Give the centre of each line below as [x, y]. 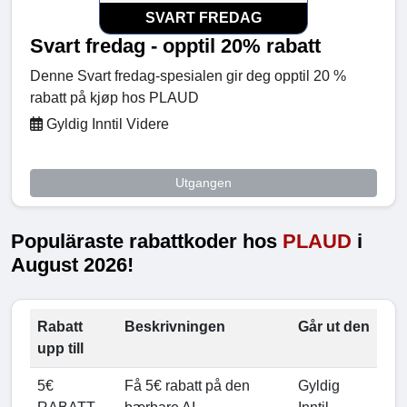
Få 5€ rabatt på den [187, 386]
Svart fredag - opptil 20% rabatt [175, 46]
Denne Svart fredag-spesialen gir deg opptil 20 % [188, 76]
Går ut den [334, 327]
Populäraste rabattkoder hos [147, 242]
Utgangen [203, 183]
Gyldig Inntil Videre [106, 124]
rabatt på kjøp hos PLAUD [114, 98]
